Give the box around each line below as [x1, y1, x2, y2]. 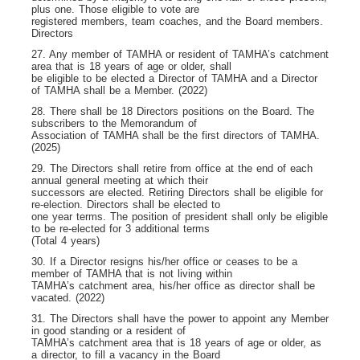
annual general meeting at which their [31, 174, 208, 186]
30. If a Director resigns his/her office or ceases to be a [31, 255, 297, 268]
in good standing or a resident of [31, 324, 186, 337]
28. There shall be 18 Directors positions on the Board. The [31, 104, 314, 117]
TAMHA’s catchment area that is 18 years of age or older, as [31, 336, 321, 349]
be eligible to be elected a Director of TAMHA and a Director [31, 72, 317, 84]
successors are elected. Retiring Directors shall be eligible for [31, 186, 323, 198]
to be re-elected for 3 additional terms [31, 222, 210, 235]
